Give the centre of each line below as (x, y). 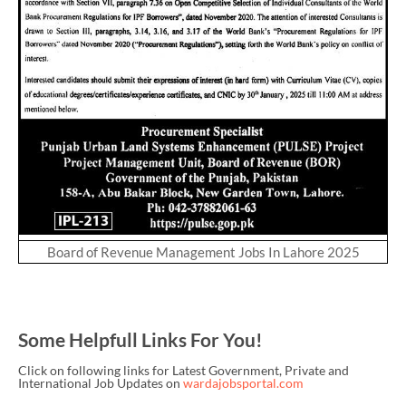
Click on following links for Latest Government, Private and (184, 371)
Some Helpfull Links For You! (140, 339)
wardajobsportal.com (243, 383)
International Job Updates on (101, 383)
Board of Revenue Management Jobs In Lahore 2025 (203, 252)
